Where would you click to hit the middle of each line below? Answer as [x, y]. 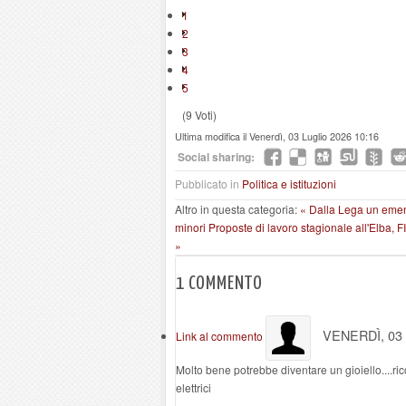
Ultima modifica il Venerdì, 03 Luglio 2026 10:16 [277, 136]
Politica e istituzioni [289, 184]
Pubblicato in [207, 184]
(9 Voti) [199, 115]
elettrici [193, 387]
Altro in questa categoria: [236, 209]
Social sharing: [216, 157]
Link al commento [221, 336]
